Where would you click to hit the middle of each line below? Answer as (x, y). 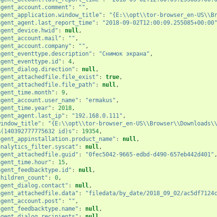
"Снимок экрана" (124, 54)
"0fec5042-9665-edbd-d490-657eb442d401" (149, 154)
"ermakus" (100, 100)
